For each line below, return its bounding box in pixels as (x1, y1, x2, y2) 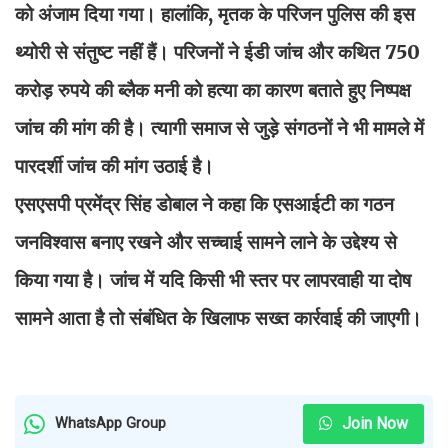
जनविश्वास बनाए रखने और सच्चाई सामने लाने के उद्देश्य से (15, 229, 397, 254)
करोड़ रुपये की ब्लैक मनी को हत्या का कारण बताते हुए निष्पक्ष (15, 77, 411, 102)
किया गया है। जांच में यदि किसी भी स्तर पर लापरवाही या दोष (15, 267, 411, 292)
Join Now (338, 413, 408, 433)
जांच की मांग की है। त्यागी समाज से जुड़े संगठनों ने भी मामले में (15, 115, 424, 140)
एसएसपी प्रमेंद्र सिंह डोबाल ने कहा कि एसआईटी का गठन (15, 191, 394, 216)
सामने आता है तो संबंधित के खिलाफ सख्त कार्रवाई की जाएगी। (15, 305, 422, 330)
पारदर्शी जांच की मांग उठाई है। (15, 153, 214, 178)
